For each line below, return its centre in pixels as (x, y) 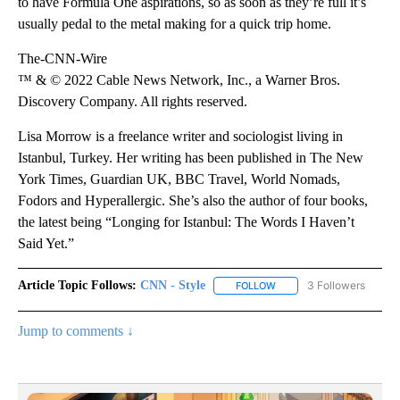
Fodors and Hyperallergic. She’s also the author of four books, (193, 201)
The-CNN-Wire (62, 59)
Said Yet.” (46, 244)
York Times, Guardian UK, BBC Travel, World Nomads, (179, 179)
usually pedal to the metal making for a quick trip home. (175, 24)
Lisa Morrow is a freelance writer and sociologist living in (180, 137)
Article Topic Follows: (77, 286)
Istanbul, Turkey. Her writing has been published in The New (191, 158)
